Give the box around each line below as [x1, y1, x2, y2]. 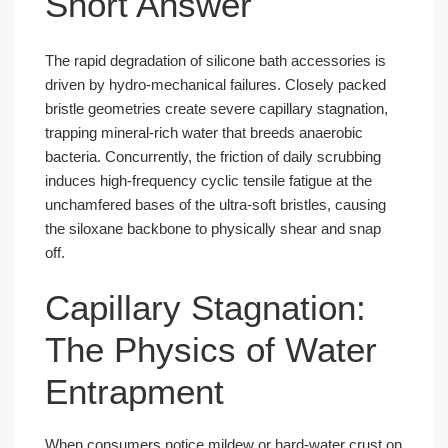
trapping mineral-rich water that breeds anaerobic [45, 123, 363, 141]
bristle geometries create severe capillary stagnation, [45, 99, 388, 117]
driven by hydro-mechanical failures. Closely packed [45, 75, 386, 93]
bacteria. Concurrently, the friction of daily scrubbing [45, 147, 381, 165]
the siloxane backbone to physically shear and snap [45, 219, 381, 237]
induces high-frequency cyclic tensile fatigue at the [45, 171, 372, 189]
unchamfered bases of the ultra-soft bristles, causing [45, 195, 386, 213]
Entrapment [45, 372, 224, 411]
